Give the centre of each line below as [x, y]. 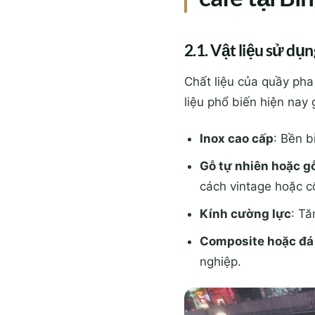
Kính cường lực [246, 213]
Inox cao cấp [237, 138]
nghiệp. [221, 262]
